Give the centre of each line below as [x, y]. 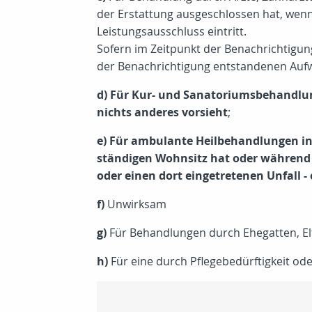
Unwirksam [135, 204]
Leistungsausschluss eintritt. [172, 32]
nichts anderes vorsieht [162, 112]
